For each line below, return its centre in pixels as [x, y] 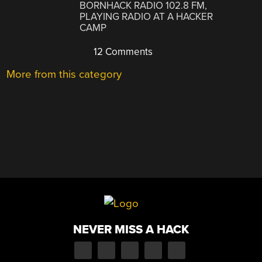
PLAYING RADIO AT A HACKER [146, 17]
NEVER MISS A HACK [131, 229]
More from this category [64, 75]
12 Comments [122, 52]
